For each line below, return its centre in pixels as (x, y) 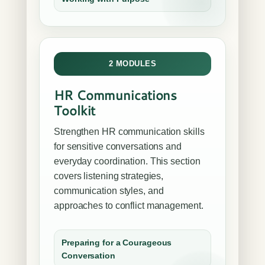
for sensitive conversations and (118, 146)
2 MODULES (132, 64)
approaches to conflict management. (129, 206)
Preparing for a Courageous (117, 243)
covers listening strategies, (109, 176)
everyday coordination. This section (127, 161)
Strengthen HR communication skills (129, 132)
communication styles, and (109, 191)
